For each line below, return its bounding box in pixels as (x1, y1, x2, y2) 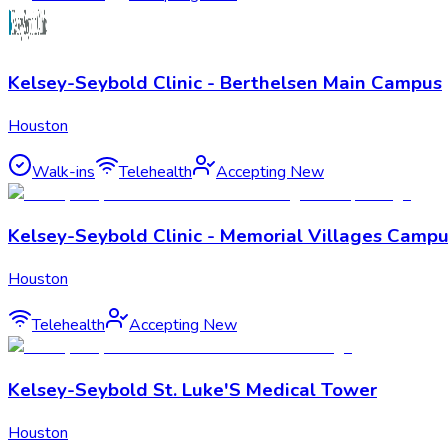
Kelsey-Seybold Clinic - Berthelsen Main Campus (8, 69, 442, 96)
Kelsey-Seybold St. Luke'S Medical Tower (8, 376, 377, 403)
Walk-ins (32, 160, 95, 183)
